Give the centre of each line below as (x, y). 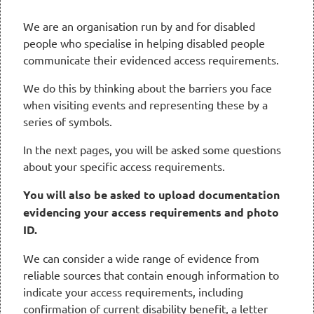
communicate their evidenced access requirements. (151, 60)
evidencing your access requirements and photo (151, 212)
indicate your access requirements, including (133, 292)
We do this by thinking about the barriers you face (148, 88)
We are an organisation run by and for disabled (139, 26)
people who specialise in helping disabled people (144, 43)
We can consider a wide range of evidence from (141, 258)
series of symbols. (68, 122)
